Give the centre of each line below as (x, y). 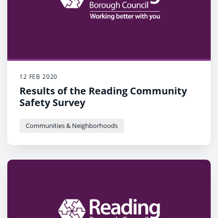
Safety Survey (52, 103)
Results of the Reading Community (103, 91)
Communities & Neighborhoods (72, 126)
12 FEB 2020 (39, 77)
